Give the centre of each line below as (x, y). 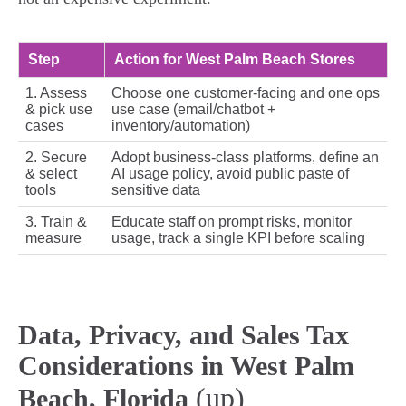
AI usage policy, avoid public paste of (230, 174)
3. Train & (56, 222)
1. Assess (56, 93)
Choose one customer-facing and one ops (246, 93)
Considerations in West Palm (186, 366)
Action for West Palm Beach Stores (235, 60)
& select (51, 174)
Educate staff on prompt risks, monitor (232, 222)
